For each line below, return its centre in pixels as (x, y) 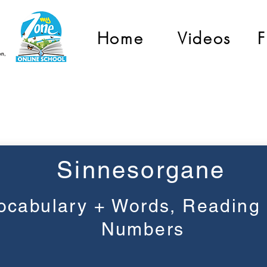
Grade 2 (139, 104)
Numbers (143, 229)
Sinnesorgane (141, 170)
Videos (204, 38)
